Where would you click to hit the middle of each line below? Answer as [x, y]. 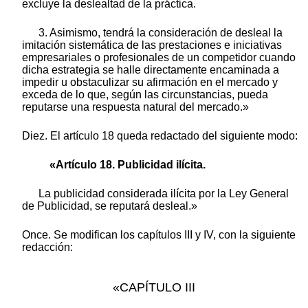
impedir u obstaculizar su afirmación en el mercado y [150, 82]
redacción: [47, 247]
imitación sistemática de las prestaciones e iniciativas [152, 45]
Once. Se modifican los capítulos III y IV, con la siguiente [159, 235]
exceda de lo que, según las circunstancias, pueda [145, 95]
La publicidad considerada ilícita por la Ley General [164, 194]
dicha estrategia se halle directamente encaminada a [151, 70]
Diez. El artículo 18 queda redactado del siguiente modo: [160, 136]
